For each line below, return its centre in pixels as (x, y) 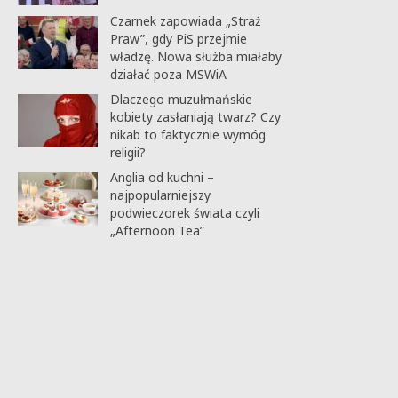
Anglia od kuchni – (162, 177)
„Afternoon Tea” (157, 230)
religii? (127, 152)
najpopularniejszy (160, 195)
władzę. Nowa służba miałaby (195, 56)
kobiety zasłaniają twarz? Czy (195, 116)
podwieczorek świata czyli (184, 212)
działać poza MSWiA (168, 74)
